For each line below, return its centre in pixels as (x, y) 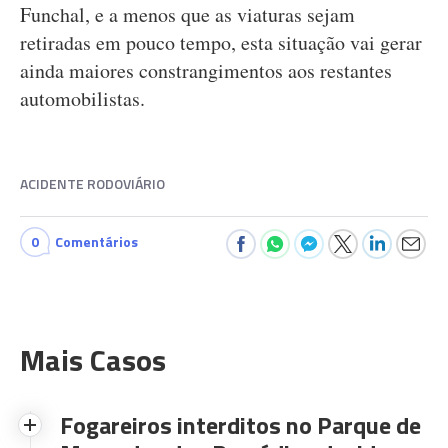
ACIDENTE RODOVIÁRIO (92, 183)
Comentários (96, 241)
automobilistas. (82, 98)
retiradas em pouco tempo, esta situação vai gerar (221, 42)
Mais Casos (93, 359)
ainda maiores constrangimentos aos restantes (206, 70)
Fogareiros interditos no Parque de (240, 424)
